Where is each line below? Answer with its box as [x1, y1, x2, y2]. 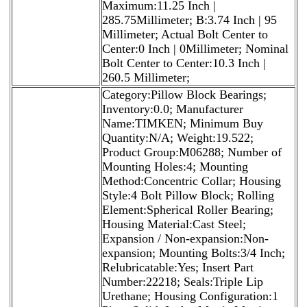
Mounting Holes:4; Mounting [102, 159, 248, 173]
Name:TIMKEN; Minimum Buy [102, 116, 263, 130]
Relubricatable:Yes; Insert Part [102, 260, 254, 274]
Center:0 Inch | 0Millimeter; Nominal [102, 41, 288, 56]
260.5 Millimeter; [102, 70, 190, 84]
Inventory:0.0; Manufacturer [102, 101, 243, 116]
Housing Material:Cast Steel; [102, 217, 246, 231]
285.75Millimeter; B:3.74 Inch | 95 [102, 12, 277, 27]
